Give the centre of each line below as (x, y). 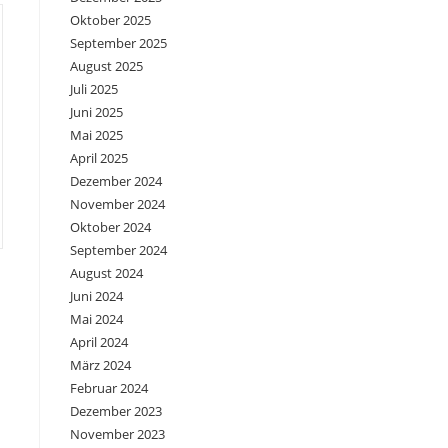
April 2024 (99, 342)
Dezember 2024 (116, 181)
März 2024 (100, 365)
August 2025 (106, 66)
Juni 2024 (96, 296)
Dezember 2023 (116, 411)
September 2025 (118, 43)
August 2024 (106, 273)
